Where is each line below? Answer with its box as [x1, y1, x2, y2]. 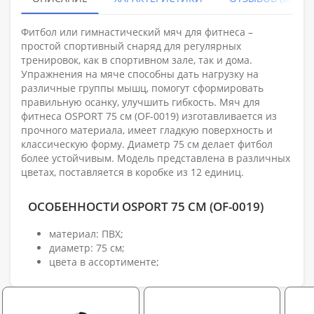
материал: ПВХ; [49, 226, 123, 240]
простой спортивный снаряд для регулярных [21, 39, 241, 53]
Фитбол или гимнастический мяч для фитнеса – [21, 25, 253, 39]
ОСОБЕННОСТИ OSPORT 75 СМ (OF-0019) [28, 198, 264, 214]
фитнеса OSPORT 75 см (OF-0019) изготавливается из [21, 109, 277, 123]
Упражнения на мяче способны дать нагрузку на [21, 67, 259, 81]
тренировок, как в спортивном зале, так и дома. [21, 53, 252, 67]
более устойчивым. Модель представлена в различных [21, 151, 290, 165]
